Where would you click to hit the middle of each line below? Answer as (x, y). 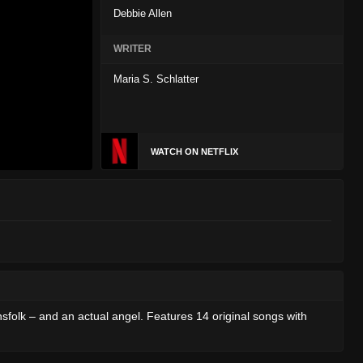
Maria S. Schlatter (156, 79)
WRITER (132, 49)
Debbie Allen (143, 13)
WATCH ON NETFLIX (194, 152)
